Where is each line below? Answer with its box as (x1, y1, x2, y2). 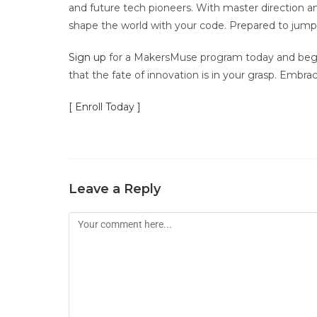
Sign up (69, 51, 106, 64)
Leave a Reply (69, 181, 161, 197)
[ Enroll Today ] (69, 100, 144, 113)
